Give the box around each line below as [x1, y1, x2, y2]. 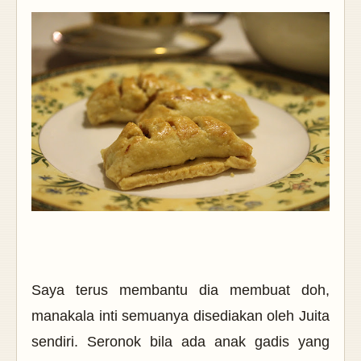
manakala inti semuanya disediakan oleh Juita [31, 307, 330, 324]
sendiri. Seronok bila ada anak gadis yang [31, 333, 330, 350]
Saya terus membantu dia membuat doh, [31, 281, 330, 298]
